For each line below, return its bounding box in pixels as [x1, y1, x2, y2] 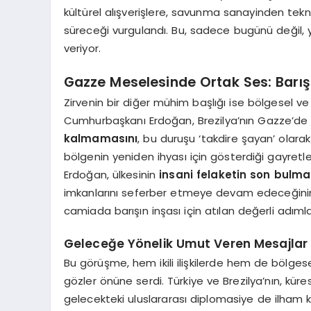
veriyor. [63, 41, 101, 56]
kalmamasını [63, 131, 138, 146]
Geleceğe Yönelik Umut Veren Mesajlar [63, 235, 308, 252]
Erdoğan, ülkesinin [63, 167, 160, 182]
